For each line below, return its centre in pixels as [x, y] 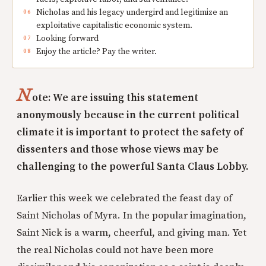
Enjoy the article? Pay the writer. [96, 51]
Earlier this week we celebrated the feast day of [124, 198]
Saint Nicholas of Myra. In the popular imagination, [132, 215]
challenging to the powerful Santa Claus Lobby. [132, 167]
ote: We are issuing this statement [115, 98]
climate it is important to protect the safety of [130, 132]
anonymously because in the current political [128, 115]
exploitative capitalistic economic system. [114, 25]
